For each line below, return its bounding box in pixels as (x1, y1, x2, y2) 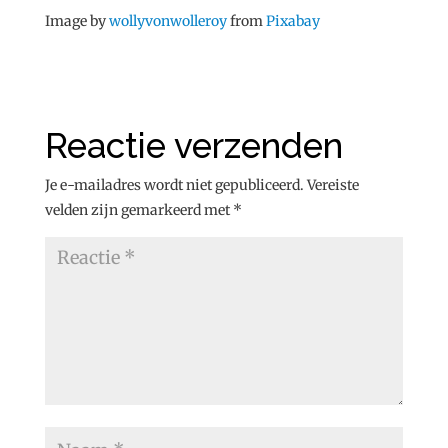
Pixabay (265, 11, 320, 30)
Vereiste (306, 175, 359, 194)
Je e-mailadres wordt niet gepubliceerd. (44, 175, 304, 194)
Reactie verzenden (44, 124, 343, 166)
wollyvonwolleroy (108, 11, 227, 30)
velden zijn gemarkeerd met (44, 200, 233, 219)
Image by (44, 11, 109, 30)
